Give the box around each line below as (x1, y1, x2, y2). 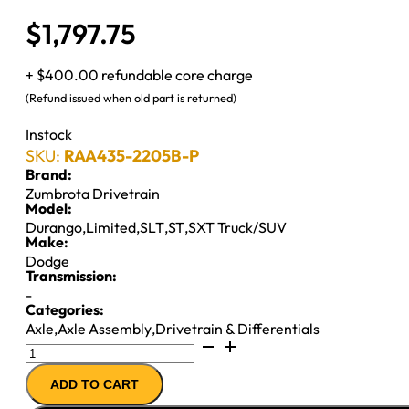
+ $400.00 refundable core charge (26, 65, 253, 84)
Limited (86, 217, 136, 236)
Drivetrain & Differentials (155, 319, 320, 338)
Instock (26, 124, 72, 143)
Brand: (26, 164, 72, 184)
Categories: (26, 299, 104, 319)
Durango (26, 217, 82, 236)
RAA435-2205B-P (64, 144, 199, 166)
